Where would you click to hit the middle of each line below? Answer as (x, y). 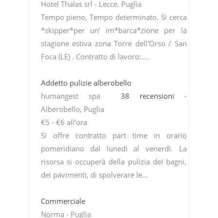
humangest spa (81, 96)
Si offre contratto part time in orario (114, 135)
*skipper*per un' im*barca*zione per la (114, 30)
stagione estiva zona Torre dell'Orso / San (114, 43)
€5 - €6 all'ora (65, 122)
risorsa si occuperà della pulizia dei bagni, (114, 161)
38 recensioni (152, 96)
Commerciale (64, 201)
